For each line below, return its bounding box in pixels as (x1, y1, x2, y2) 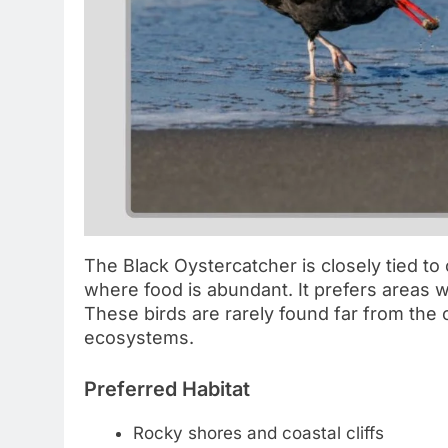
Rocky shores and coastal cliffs (132, 422, 384, 443)
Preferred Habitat (84, 376, 250, 401)
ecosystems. (84, 326, 194, 348)
